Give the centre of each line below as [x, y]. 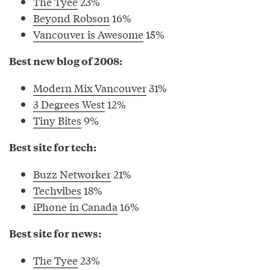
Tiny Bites [57, 120]
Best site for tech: [53, 147]
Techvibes [57, 190]
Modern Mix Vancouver [90, 87]
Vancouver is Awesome [88, 34]
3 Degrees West [69, 104]
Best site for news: [55, 233]
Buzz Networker [72, 174]
